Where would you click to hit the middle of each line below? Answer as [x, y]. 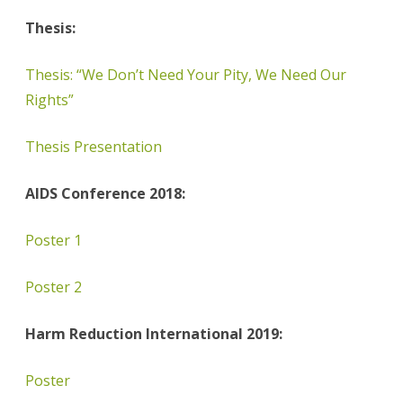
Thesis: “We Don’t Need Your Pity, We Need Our [186, 75]
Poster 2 [54, 287]
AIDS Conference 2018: [105, 194]
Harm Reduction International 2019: [154, 334]
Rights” [49, 100]
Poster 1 [54, 241]
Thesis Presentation [94, 147]
